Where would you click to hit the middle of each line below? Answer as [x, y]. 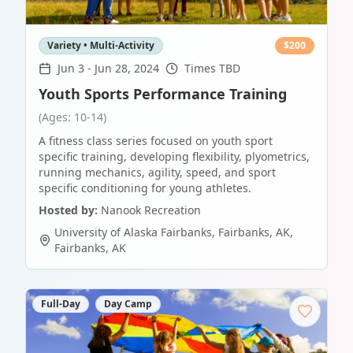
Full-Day [61, 304]
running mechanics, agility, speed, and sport [157, 172]
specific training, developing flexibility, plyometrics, [174, 156]
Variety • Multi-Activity [101, 45]
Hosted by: [68, 210]
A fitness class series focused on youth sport [156, 141]
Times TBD [212, 68]
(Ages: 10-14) [72, 117]
